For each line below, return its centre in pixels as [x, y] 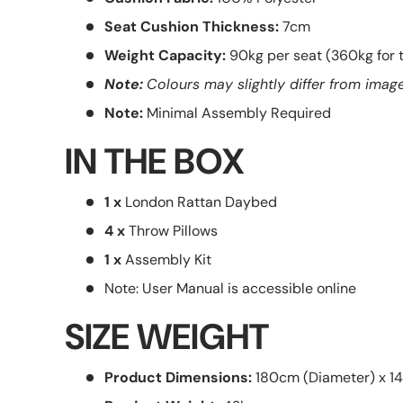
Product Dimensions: [178, 377]
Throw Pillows [171, 230]
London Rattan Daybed [199, 201]
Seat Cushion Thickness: [192, 26]
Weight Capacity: [165, 55]
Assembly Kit [166, 259]
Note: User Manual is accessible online [230, 288]
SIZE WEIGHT [167, 336]
